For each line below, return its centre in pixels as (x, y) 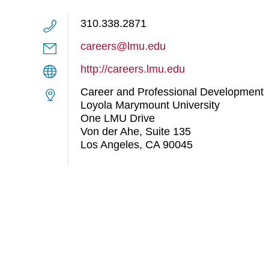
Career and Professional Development (172, 92)
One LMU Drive (118, 118)
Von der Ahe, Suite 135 (136, 131)
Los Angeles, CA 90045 (137, 145)
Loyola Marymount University (150, 105)
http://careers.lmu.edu (133, 69)
